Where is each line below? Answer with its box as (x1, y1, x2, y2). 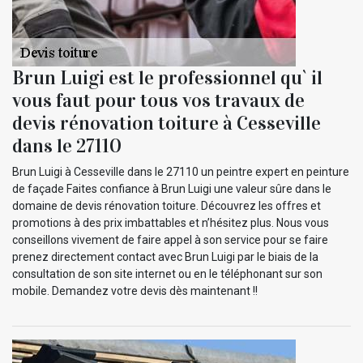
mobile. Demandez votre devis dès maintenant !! (12, 284, 258, 297)
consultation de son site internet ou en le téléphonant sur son (12, 267, 322, 280)
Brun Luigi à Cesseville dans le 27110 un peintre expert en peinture (12, 164, 349, 178)
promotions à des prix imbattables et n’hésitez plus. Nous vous (12, 216, 329, 229)
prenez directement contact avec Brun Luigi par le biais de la (12, 250, 318, 263)
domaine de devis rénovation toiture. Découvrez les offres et (12, 199, 321, 212)
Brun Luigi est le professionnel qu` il (12, 65, 322, 90)
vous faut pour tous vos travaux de (12, 88, 305, 113)
